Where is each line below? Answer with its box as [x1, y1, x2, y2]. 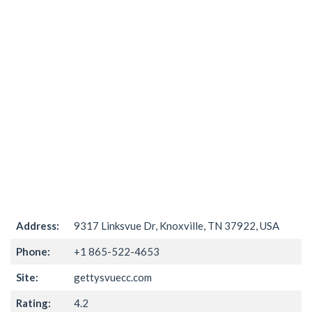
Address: [16, 219, 59, 232]
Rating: [16, 296, 51, 309]
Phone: [16, 244, 50, 258]
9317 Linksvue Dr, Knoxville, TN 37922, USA [74, 219, 279, 232]
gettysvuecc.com [74, 270, 152, 283]
